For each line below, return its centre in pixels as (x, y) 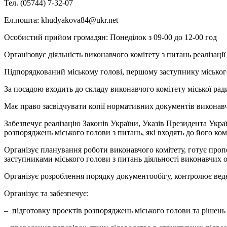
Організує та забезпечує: (46, 194)
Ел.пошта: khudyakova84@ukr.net (61, 20)
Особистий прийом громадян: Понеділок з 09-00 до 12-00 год (110, 37)
